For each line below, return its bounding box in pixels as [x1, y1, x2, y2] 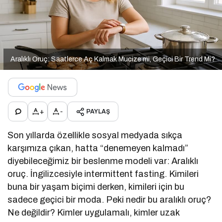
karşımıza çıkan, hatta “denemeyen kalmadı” [7, 143, 189, 154]
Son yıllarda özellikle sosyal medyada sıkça [7, 130, 183, 141]
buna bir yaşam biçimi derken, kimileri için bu [7, 182, 185, 192]
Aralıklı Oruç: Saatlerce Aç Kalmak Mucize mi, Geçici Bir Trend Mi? [10, 55, 215, 63]
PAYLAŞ [86, 108, 110, 115]
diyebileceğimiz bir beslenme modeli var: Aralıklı [7, 156, 199, 166]
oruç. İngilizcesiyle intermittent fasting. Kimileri [7, 169, 199, 179]
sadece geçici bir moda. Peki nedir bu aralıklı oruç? [7, 195, 212, 205]
